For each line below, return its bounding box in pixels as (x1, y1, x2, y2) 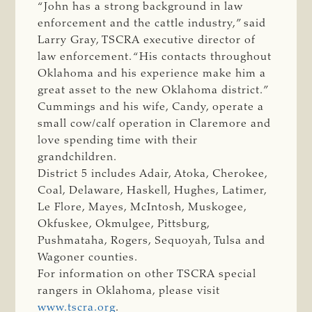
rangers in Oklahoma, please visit (38, 285, 221, 297)
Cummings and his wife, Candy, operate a (38, 101, 265, 113)
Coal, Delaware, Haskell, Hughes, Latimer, (38, 185, 267, 196)
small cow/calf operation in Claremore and (38, 118, 272, 130)
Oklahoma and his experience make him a (38, 68, 267, 79)
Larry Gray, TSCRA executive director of (38, 34, 256, 46)
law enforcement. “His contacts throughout (38, 51, 272, 63)
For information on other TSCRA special (38, 268, 257, 280)
